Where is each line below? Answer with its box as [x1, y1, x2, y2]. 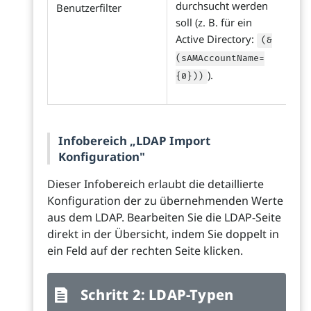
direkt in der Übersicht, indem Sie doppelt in [47, 226, 279, 242]
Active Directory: [176, 32, 257, 47]
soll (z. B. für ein [176, 15, 252, 30]
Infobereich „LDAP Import [58, 133, 210, 149]
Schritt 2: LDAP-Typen [81, 285, 234, 305]
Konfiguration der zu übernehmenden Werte [47, 193, 283, 209]
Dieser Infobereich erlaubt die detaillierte [47, 176, 264, 192]
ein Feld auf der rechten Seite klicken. [47, 243, 243, 259]
